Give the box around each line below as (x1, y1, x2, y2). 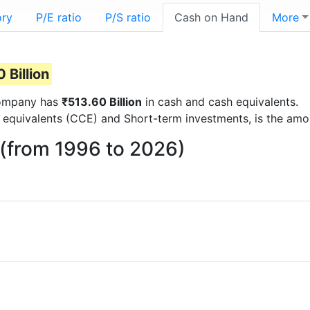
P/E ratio (36, 10, 82, 24)
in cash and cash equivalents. (142, 95, 298, 109)
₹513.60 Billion (62, 95, 142, 109)
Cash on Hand (174, 10, 248, 24)
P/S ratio (105, 10, 151, 24)
